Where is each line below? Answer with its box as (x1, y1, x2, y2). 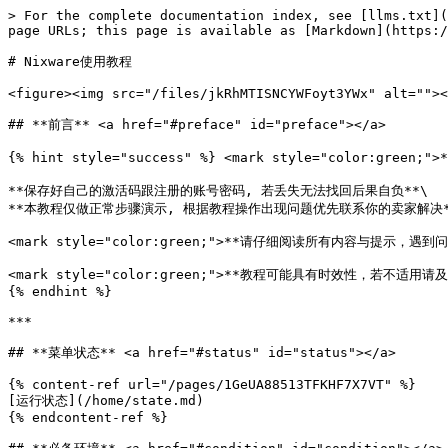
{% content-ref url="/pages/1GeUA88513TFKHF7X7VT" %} (8, 377, 416, 392)
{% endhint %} (8, 284, 112, 299)
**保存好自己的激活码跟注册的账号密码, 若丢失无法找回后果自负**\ (8, 183, 428, 198)
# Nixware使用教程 (8, 54, 132, 69)
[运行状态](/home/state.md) (8, 393, 204, 408)
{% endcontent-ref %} (8, 410, 168, 425)
